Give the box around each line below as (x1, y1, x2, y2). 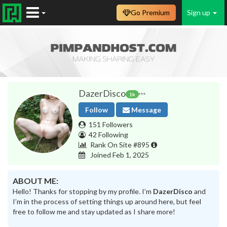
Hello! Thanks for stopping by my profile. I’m (13, 186, 153, 196)
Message (130, 105, 161, 114)
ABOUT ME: (13, 175, 58, 185)
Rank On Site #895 (89, 140, 151, 149)
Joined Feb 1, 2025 (89, 150, 149, 159)
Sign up (187, 8, 212, 17)
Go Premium (131, 8, 170, 17)
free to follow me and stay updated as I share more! (13, 207, 175, 216)
